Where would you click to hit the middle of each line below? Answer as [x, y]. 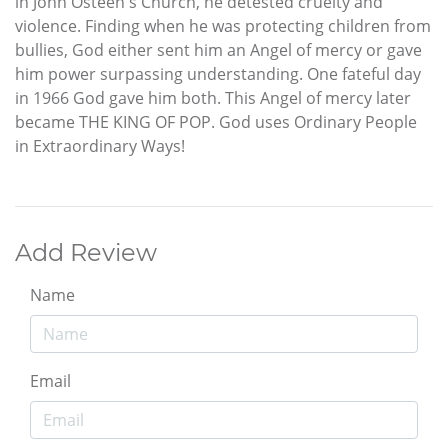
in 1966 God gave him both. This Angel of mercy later [213, 97]
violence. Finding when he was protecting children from [223, 25]
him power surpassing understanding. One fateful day [218, 73]
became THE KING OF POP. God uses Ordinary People [216, 121]
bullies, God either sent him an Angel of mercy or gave [218, 49]
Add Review [86, 252]
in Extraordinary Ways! [100, 145]
